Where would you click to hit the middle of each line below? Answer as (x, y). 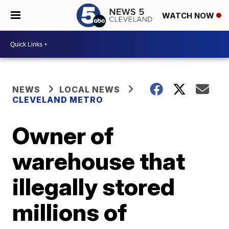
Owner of (63, 135)
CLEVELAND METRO (58, 100)
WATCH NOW (189, 16)
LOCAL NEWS (90, 89)
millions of (70, 212)
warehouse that (99, 161)
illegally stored (94, 187)
